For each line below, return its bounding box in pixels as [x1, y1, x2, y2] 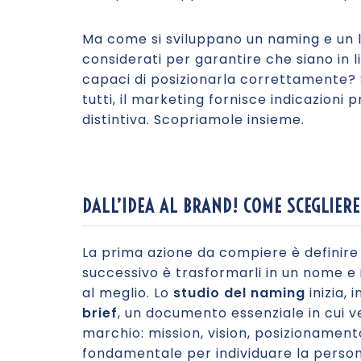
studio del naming [173, 284, 305, 302]
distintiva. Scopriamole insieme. [82, 110, 305, 129]
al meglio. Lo [82, 284, 173, 302]
